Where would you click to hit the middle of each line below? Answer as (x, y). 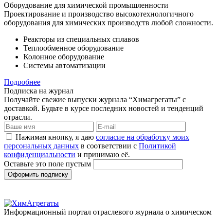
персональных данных (41, 145)
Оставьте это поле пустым (48, 163)
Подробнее (22, 82)
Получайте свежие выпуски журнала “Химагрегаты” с (95, 99)
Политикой (157, 145)
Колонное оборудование (64, 56)
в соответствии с (109, 145)
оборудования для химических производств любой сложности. (109, 22)
